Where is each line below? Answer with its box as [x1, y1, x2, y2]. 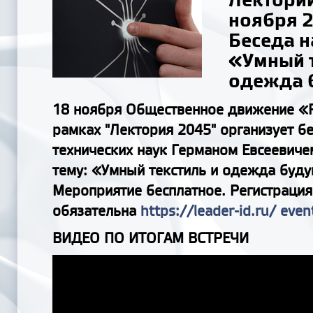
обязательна [52, 201, 140, 221]
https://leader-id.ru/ [140, 201, 276, 221]
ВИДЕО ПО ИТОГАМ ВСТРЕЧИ [52, 228, 249, 248]
